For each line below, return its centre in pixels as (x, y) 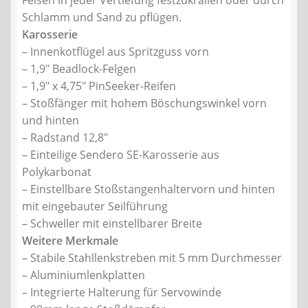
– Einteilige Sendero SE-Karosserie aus (121, 155)
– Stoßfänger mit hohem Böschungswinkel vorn (144, 103)
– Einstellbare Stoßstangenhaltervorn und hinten (148, 189)
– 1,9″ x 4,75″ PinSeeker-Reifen (99, 86)
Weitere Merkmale (70, 241)
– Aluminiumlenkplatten (84, 275)
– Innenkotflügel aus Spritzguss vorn (115, 52)
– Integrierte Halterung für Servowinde (122, 293)
